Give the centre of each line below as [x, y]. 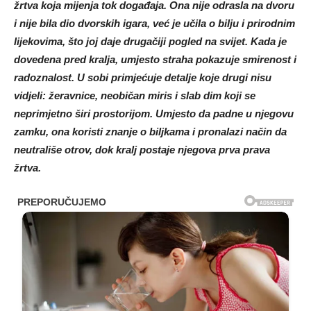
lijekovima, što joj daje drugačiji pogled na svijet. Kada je [150, 41]
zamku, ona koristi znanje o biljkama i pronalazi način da [150, 131]
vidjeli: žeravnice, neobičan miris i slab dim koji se [135, 95]
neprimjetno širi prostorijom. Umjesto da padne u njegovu [154, 113]
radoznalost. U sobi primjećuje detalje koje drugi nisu [143, 77]
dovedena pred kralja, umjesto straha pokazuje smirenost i [155, 59]
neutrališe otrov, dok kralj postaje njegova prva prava [142, 149]
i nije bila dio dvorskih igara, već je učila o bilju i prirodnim [154, 23]
